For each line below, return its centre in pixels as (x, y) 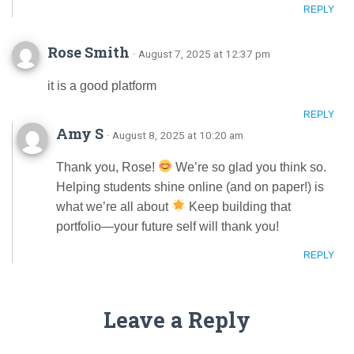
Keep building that (239, 206)
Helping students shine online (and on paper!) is (190, 186)
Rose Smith (90, 52)
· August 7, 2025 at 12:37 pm (201, 53)
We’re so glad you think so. (250, 167)
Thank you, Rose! (107, 167)
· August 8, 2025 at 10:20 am (175, 135)
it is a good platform (102, 85)
